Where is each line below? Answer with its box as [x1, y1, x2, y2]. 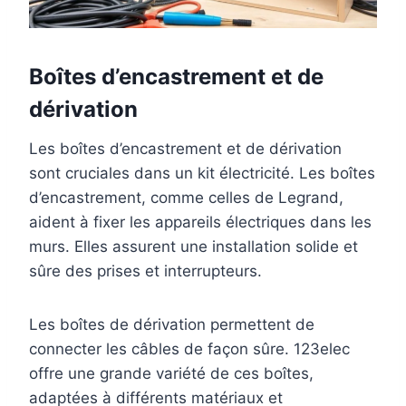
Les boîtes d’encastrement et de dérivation [29, 140, 342, 159]
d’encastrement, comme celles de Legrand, [29, 188, 343, 208]
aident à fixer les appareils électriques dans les [29, 213, 372, 232]
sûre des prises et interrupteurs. [29, 262, 262, 281]
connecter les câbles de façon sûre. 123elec [29, 340, 350, 359]
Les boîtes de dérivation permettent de [29, 315, 314, 334]
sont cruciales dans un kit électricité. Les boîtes [29, 164, 375, 183]
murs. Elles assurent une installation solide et [29, 237, 358, 256]
